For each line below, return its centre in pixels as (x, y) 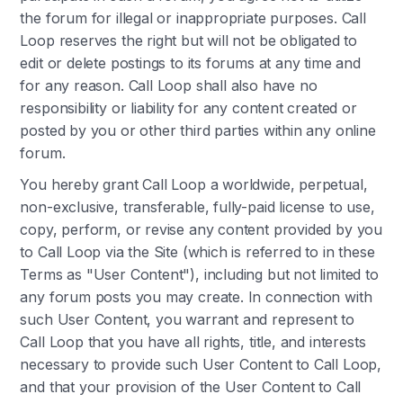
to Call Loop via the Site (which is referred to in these (197, 252)
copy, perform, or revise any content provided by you (201, 229)
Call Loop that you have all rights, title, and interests (193, 342)
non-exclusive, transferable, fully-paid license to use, (197, 207)
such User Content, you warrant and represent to (187, 319)
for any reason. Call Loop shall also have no (169, 85)
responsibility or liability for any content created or (188, 108)
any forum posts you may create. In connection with (196, 297)
